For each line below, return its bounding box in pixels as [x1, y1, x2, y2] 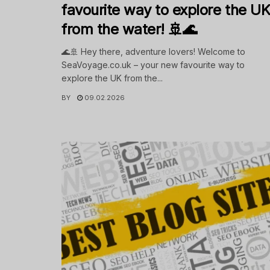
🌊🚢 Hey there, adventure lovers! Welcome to [61, 46, 245, 57]
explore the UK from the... [61, 73, 163, 84]
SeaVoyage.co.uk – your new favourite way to [61, 60, 245, 71]
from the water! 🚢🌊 [61, 20, 197, 39]
